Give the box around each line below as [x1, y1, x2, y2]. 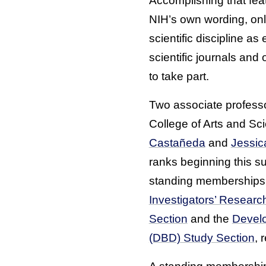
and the [187, 212, 232, 225]
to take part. [148, 69, 209, 83]
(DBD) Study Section [148, 231, 255, 244]
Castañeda [148, 136, 205, 149]
